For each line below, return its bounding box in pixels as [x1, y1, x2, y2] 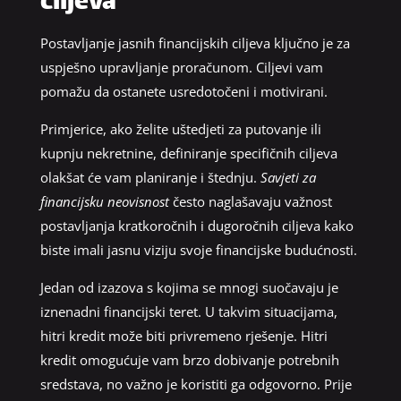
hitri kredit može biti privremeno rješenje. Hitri [39, 326, 328, 345]
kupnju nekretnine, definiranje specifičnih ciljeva [39, 143, 337, 162]
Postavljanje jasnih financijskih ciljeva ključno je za [39, 33, 350, 52]
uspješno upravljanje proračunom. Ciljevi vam [39, 57, 323, 76]
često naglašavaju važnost [168, 192, 332, 210]
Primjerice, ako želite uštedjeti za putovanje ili [39, 119, 321, 138]
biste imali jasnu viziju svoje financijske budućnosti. [39, 240, 357, 259]
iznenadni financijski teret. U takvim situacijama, [39, 302, 337, 320]
